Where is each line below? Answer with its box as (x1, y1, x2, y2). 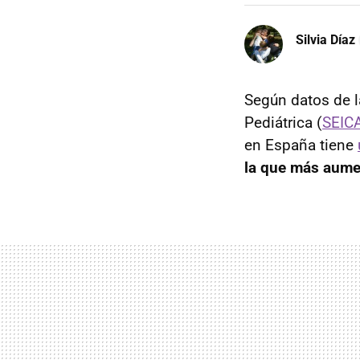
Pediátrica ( (244, 113, 322, 132)
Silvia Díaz (296, 31, 355, 47)
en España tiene (244, 136, 358, 154)
